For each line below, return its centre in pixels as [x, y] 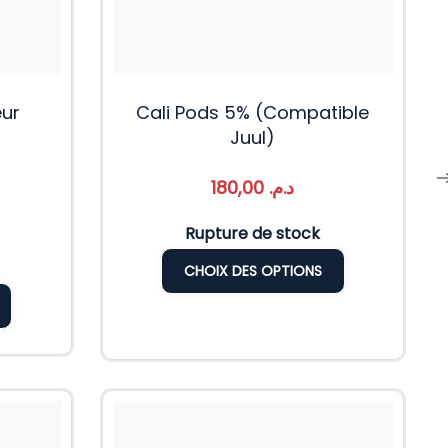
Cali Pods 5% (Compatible [253, 113]
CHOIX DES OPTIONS [252, 271]
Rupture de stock [253, 234]
